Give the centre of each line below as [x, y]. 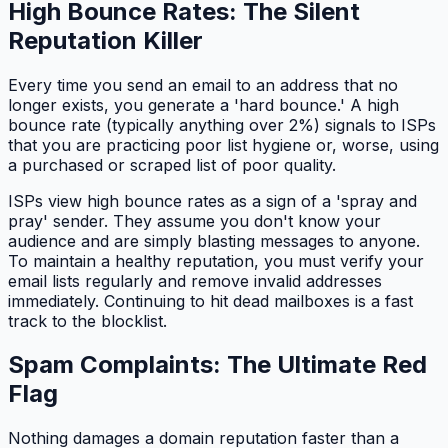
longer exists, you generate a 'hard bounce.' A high [203, 104]
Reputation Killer [105, 40]
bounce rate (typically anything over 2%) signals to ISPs [222, 124]
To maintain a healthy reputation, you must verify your [216, 260]
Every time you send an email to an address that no [203, 84]
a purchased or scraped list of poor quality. [172, 164]
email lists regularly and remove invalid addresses [195, 280]
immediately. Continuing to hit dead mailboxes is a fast [210, 300]
